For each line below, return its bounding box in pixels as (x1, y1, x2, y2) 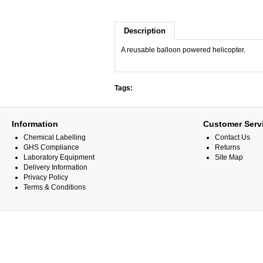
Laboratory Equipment (23, 153, 95, 161)
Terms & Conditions (23, 183, 86, 191)
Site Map (215, 153, 243, 161)
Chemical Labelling (23, 133, 86, 141)
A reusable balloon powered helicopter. (121, 46, 245, 54)
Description (124, 26, 166, 35)
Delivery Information (23, 163, 87, 171)
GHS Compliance (23, 143, 79, 151)
